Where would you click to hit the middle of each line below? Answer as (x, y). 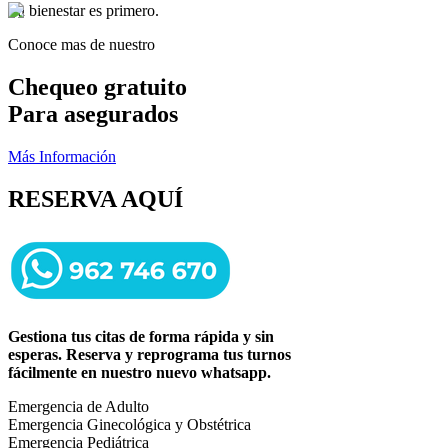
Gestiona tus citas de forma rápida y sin (141, 336)
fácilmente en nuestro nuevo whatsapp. (139, 372)
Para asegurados (93, 113)
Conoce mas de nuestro (81, 44)
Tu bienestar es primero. (83, 10)
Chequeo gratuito (97, 86)
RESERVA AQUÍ (95, 198)
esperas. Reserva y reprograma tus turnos (149, 354)
